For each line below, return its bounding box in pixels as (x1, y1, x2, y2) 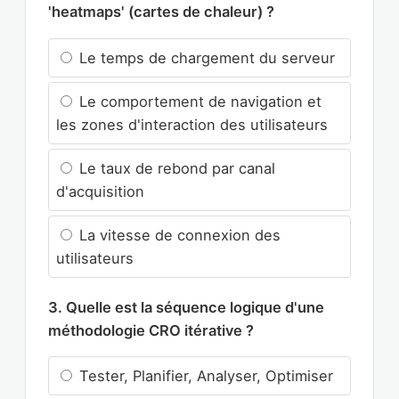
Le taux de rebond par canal (75, 159, 275, 177)
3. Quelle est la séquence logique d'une (48, 297, 324, 316)
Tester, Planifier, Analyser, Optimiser (75, 367, 333, 386)
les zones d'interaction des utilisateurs (56, 115, 328, 134)
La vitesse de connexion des (75, 225, 281, 244)
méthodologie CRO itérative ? (48, 321, 254, 339)
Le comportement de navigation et (75, 92, 322, 110)
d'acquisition (56, 182, 144, 200)
